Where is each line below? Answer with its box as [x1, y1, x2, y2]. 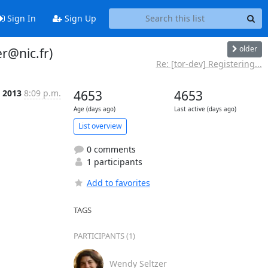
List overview [78, 121, 122, 131]
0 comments [84, 143, 136, 155]
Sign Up [62, 13, 96, 25]
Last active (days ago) [173, 105, 236, 113]
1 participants [84, 156, 142, 167]
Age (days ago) [73, 105, 115, 113]
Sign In [4, 13, 36, 25]
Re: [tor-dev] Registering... [156, 57, 262, 69]
